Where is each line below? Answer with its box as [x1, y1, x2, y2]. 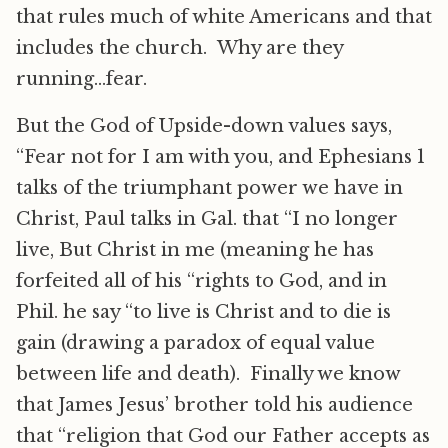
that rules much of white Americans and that [16, 6, 432, 28]
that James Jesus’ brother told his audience [16, 394, 413, 416]
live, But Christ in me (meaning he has [16, 239, 374, 261]
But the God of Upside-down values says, [16, 115, 392, 137]
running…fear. [16, 68, 147, 90]
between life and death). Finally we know [16, 363, 400, 385]
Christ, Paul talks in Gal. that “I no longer [16, 208, 398, 230]
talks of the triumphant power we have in [16, 177, 403, 199]
